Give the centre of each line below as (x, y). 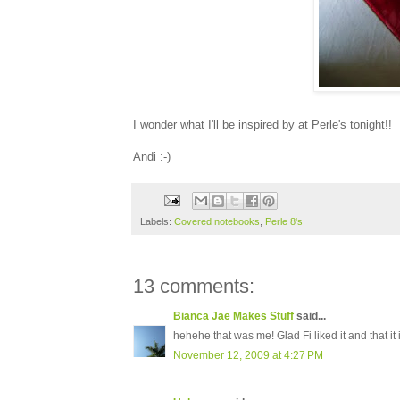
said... (310, 317)
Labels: (157, 222)
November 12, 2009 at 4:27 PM (248, 356)
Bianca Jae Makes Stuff (233, 317)
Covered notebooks (217, 222)
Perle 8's (284, 222)
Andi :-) (152, 156)
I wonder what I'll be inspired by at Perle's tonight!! (262, 124)
